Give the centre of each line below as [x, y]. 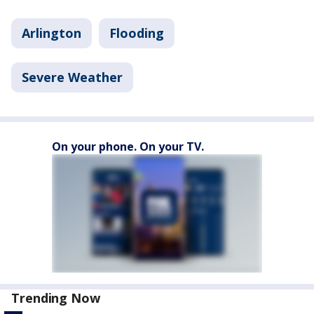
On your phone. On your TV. [128, 146]
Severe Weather [72, 77]
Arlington [52, 33]
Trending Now [56, 298]
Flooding [137, 33]
